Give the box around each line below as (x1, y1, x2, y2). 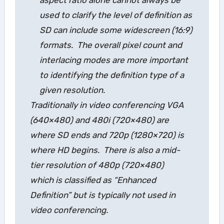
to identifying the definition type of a (39, 69, 184, 80)
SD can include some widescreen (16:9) (39, 24, 192, 35)
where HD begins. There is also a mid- (29, 144, 180, 155)
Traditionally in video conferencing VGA (29, 99, 183, 110)
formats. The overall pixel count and (39, 39, 182, 50)
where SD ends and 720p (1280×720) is (29, 129, 184, 140)
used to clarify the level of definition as (39, 9, 192, 20)
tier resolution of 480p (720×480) (29, 159, 164, 170)
